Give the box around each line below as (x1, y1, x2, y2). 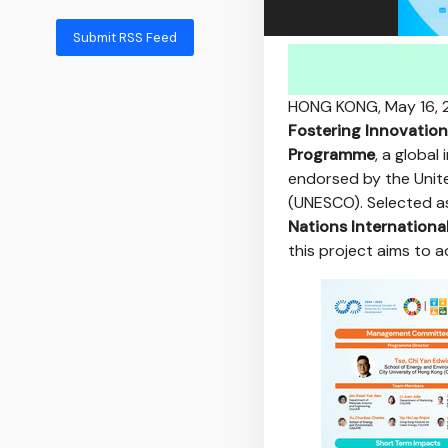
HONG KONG (288, 96, 378, 117)
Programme (288, 144, 375, 165)
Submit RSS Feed (73, 28, 177, 46)
